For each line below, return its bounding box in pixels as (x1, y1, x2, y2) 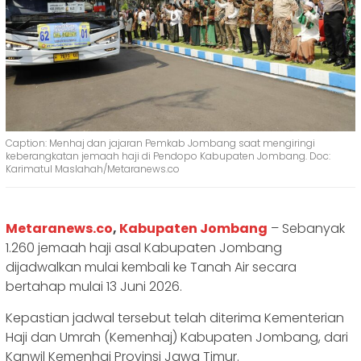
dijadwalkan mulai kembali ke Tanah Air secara (6, 257, 297, 276)
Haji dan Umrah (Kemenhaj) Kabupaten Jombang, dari (6, 327, 348, 346)
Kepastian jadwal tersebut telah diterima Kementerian (6, 308, 344, 327)
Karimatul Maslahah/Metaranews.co (6, 161, 180, 176)
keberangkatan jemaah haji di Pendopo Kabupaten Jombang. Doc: (6, 148, 330, 163)
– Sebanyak (268, 218, 345, 238)
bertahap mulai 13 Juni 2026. (6, 276, 182, 296)
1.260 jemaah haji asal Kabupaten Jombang (6, 238, 282, 257)
